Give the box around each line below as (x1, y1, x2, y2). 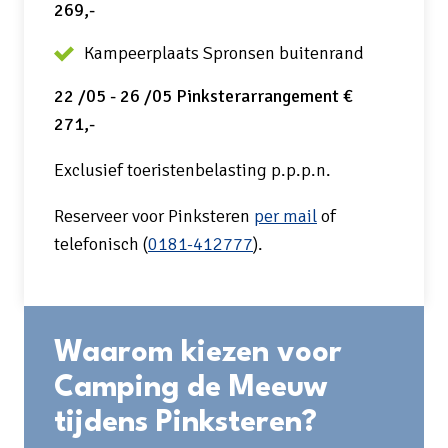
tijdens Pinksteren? (54, 409, 317, 438)
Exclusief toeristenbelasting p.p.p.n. (54, 159, 331, 181)
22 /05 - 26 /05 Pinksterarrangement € (54, 85, 353, 107)
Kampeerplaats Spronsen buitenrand (84, 42, 364, 64)
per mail (254, 205, 317, 227)
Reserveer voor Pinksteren (54, 205, 254, 227)
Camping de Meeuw (54, 374, 327, 403)
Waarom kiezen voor (54, 339, 342, 368)
